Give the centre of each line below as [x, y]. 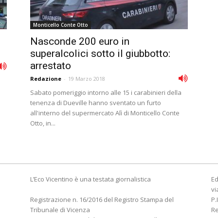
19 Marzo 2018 [87, 79]
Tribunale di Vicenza [60, 210]
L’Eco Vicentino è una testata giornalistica [91, 179]
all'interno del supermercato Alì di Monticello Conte [105, 113]
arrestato [51, 66]
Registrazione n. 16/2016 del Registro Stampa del [102, 200]
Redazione [46, 79]
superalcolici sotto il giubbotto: [100, 54]
